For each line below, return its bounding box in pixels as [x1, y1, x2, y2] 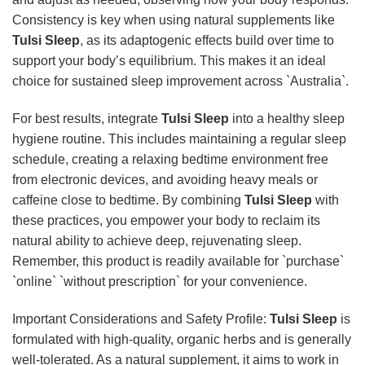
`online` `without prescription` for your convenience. [12, 274, 307, 288]
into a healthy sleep [229, 111, 345, 125]
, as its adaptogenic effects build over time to [80, 33, 334, 48]
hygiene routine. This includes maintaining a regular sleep [12, 131, 346, 146]
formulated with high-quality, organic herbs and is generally [12, 332, 351, 346]
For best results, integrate [12, 111, 161, 125]
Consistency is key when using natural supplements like [12, 13, 335, 28]
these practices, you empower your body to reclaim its [12, 213, 320, 227]
